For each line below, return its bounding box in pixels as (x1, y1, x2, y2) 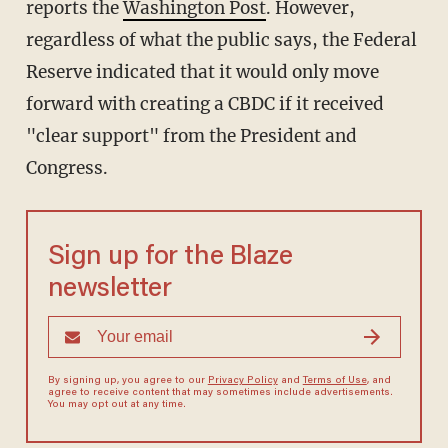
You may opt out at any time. (47, 400, 186, 411)
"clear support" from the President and (25, 125, 357, 148)
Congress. (25, 157, 108, 180)
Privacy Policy (207, 376, 278, 387)
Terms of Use (302, 376, 367, 387)
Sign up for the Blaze (47, 244, 293, 272)
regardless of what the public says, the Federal (25, 29, 417, 52)
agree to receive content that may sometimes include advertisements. (47, 388, 393, 399)
